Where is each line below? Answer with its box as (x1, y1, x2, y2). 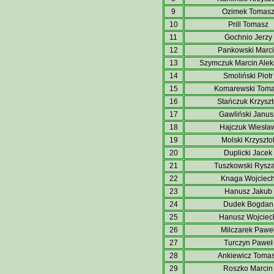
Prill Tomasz (228, 20, 268, 29)
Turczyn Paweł (223, 239, 273, 247)
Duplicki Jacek (224, 149, 272, 157)
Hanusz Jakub (224, 187, 272, 196)
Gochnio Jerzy (224, 33, 272, 42)
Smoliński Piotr (223, 72, 273, 80)
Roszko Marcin (223, 264, 273, 273)
